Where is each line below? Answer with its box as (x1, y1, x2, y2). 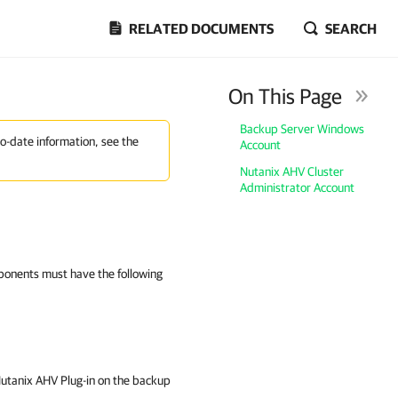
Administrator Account (240, 180, 355, 195)
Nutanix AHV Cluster (240, 164, 345, 179)
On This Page (228, 84, 343, 108)
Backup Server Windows (240, 122, 365, 136)
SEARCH (325, 20, 377, 36)
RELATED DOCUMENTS (129, 20, 274, 36)
